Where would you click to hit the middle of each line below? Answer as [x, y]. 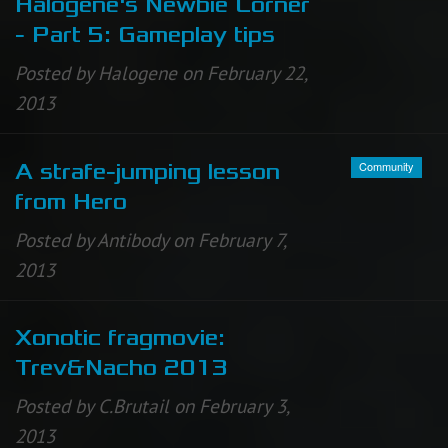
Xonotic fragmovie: [120, 337]
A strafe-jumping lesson [147, 171]
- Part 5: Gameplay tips [145, 35]
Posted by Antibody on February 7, [150, 239]
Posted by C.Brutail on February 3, [152, 405]
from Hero [71, 201]
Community [386, 166]
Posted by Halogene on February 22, [161, 73]
